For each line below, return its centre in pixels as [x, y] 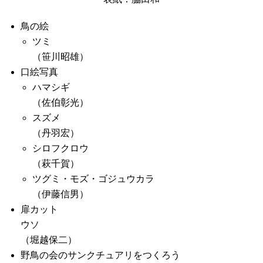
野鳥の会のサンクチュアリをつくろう [100, 255]
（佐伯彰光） [60, 102]
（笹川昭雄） [60, 57]
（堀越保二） [49, 240]
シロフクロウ [60, 148]
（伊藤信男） [60, 194]
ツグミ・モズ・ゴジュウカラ [93, 179]
